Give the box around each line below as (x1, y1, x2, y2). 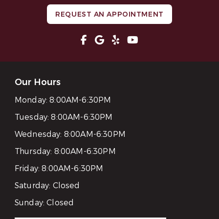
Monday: (15, 95, 50, 106)
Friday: (15, 163, 42, 174)
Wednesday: (15, 129, 64, 140)
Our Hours (15, 76, 61, 88)
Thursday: (15, 146, 54, 157)
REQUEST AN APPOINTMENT (55, 10, 164, 20)
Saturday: (15, 180, 53, 191)
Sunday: (15, 197, 47, 208)
